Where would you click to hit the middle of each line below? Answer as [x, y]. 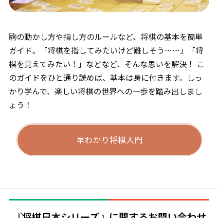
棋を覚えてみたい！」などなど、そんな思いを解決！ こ [106, 64]
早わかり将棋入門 [109, 139]
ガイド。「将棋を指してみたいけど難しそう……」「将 [106, 50]
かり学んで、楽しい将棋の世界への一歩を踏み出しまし [105, 91]
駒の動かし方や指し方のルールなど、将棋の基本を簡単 [106, 36]
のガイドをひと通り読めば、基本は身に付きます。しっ [105, 77]
